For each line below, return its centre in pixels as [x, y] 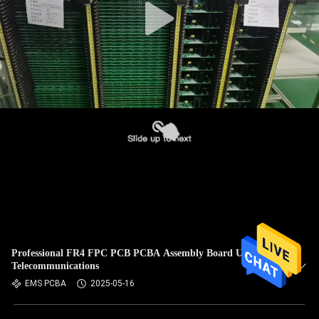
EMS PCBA [46, 283]
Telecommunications [55, 266]
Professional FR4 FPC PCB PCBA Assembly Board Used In [140, 253]
